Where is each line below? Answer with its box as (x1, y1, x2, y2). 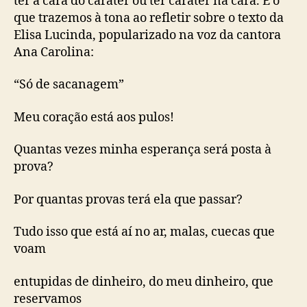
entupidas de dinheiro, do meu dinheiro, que (14, 273, 273, 290)
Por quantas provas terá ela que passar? (14, 191, 243, 208)
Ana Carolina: (14, 44, 94, 60)
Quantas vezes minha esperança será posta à (14, 142, 271, 158)
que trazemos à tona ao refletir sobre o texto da (14, 10, 284, 26)
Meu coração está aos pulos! (14, 109, 174, 125)
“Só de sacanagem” (14, 77, 124, 93)
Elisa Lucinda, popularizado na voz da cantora (14, 27, 281, 43)
